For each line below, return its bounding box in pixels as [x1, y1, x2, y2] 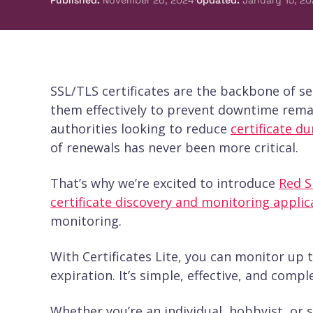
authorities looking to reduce [50, 120, 231, 138]
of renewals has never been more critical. [50, 139, 298, 156]
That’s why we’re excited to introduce [50, 175, 279, 192]
